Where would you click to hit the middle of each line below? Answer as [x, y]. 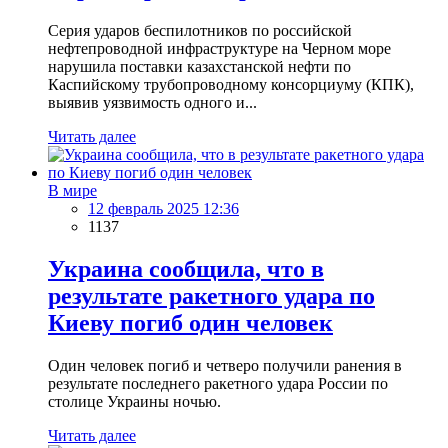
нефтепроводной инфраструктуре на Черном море [219, 49]
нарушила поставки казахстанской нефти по [199, 67]
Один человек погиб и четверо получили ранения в [225, 366]
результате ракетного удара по [211, 296]
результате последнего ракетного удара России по [218, 384]
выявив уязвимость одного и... [152, 103]
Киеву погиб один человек [190, 323]
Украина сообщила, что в [186, 269]
